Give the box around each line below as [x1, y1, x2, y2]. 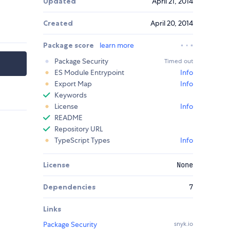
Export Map [54, 79, 92, 89]
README [54, 113, 83, 123]
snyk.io [174, 220, 193, 228]
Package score [43, 41, 95, 50]
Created [43, 18, 73, 28]
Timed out [164, 57, 193, 66]
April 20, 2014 [150, 18, 193, 28]
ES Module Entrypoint [54, 68, 124, 78]
